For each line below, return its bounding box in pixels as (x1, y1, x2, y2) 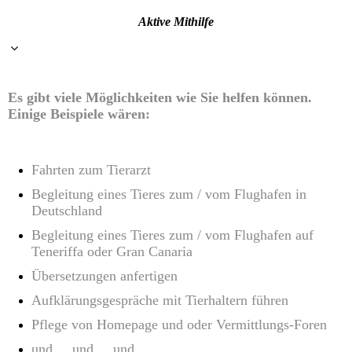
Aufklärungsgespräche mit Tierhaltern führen (31, 291, 288, 308)
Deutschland (31, 202, 102, 218)
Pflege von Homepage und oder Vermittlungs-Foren (31, 316, 327, 332)
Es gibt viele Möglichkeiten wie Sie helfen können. (8, 89, 312, 105)
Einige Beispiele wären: (8, 105, 150, 122)
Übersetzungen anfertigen (31, 267, 178, 284)
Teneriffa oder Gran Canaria (31, 243, 192, 259)
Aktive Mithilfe (138, 15, 214, 29)
